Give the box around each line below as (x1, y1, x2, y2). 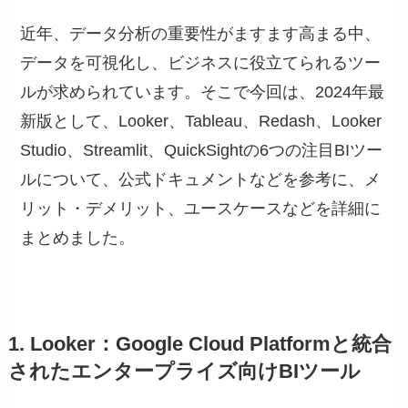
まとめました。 (20, 228, 136, 247)
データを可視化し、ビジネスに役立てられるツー (20, 53, 382, 72)
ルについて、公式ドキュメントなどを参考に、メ (20, 169, 382, 189)
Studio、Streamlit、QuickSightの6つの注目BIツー (20, 140, 383, 159)
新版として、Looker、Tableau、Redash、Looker (20, 111, 382, 130)
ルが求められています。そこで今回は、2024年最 (20, 82, 385, 101)
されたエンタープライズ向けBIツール (7, 360, 361, 382)
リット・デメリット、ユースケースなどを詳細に (20, 199, 382, 218)
